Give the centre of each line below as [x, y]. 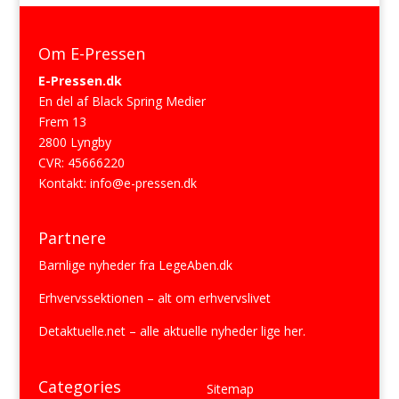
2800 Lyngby [74, 142]
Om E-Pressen [91, 53]
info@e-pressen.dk [143, 183]
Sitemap [230, 388]
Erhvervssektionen [90, 298]
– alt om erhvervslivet [207, 298]
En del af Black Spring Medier [122, 101]
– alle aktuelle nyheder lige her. [215, 331]
